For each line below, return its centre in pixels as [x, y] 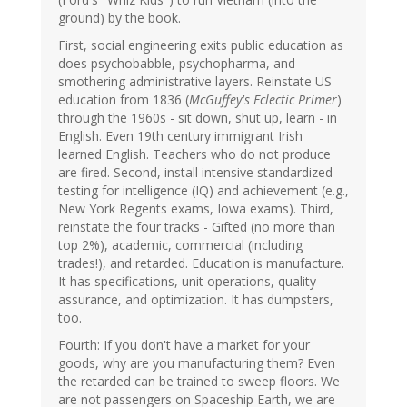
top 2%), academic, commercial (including [180, 245]
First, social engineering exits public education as [201, 45]
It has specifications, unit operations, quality [187, 282]
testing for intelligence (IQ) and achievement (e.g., [203, 191]
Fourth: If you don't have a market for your [184, 345]
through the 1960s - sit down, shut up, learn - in [198, 118]
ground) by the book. [119, 18]
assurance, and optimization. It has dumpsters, [196, 300]
